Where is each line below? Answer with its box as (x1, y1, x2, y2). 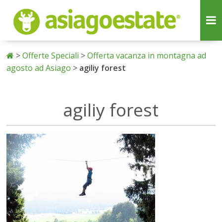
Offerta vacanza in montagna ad (87, 50, 207, 61)
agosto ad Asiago (6, 62, 71, 73)
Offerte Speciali (22, 50, 79, 61)
